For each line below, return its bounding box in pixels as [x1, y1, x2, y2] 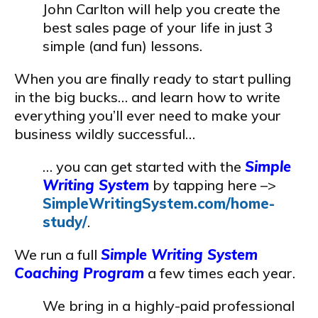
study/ [43, 213, 87, 231]
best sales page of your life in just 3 [43, 18, 273, 36]
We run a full [14, 246, 101, 263]
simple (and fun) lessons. [43, 37, 202, 55]
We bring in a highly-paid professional [43, 297, 295, 314]
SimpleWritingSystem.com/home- [43, 194, 275, 212]
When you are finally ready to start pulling [14, 70, 291, 87]
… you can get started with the [43, 158, 245, 175]
